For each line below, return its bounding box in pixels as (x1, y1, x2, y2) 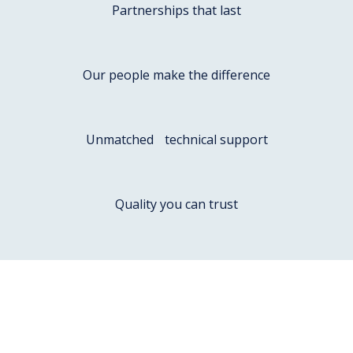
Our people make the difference (83, 66, 270, 84)
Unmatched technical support (85, 131, 268, 149)
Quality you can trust (115, 195, 238, 214)
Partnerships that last (112, 2, 241, 20)
